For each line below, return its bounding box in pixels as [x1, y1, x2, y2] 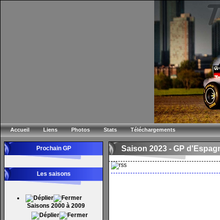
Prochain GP [36, 145, 71, 152]
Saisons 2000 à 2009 [27, 202, 85, 209]
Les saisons [36, 170, 71, 177]
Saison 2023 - [121, 144, 173, 153]
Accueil [10, 127, 29, 133]
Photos [71, 127, 90, 133]
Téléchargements [131, 127, 175, 133]
